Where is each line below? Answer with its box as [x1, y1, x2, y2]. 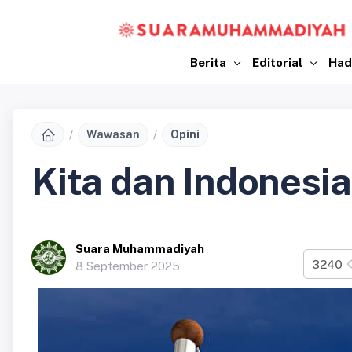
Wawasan [86, 127, 140, 141]
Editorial [252, 55, 306, 69]
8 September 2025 [75, 259, 180, 273]
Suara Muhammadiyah [75, 242, 204, 256]
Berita [190, 55, 229, 69]
